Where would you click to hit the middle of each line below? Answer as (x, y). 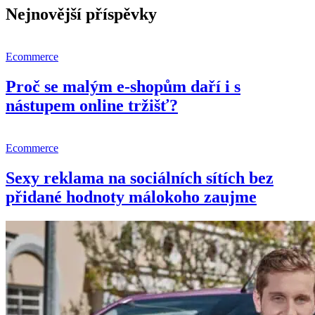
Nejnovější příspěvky (81, 14)
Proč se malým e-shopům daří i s (123, 87)
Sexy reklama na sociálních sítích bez (140, 178)
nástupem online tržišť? (92, 106)
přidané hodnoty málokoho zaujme (131, 197)
